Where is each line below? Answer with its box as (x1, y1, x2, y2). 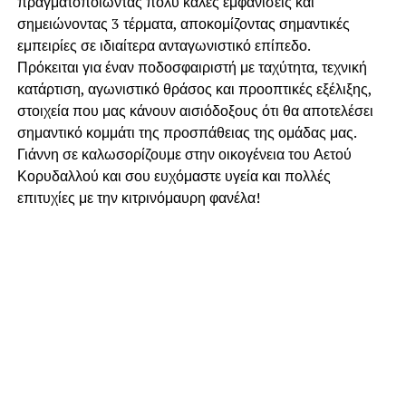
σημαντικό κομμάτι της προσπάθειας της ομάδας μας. (16, 121, 357, 142)
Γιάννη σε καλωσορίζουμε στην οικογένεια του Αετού (16, 143, 352, 164)
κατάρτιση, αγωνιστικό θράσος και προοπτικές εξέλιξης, (16, 78, 372, 99)
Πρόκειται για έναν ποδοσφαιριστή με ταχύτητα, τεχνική (16, 56, 367, 77)
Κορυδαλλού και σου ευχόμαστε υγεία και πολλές (16, 165, 331, 186)
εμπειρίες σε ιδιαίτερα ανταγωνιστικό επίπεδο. (16, 34, 311, 55)
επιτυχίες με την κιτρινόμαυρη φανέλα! (16, 187, 260, 208)
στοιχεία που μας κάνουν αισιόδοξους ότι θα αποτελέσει (16, 100, 373, 121)
